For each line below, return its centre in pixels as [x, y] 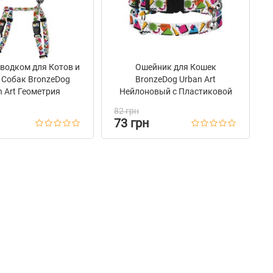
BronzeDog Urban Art [175, 79]
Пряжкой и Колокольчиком [175, 104]
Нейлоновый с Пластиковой [175, 91]
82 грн [126, 111]
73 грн [132, 123]
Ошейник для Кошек [175, 67]
